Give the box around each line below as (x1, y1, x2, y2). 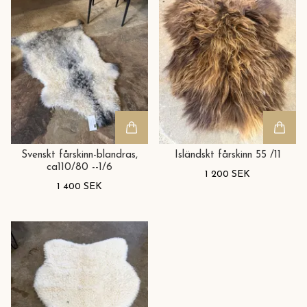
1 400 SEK (57, 182, 102, 193)
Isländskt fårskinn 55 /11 (174, 150, 281, 161)
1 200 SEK (205, 169, 250, 180)
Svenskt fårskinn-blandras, (21, 150, 138, 161)
